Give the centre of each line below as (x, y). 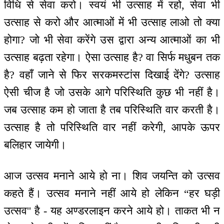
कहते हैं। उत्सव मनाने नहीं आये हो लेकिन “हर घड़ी (112, 193)
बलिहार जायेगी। (35, 144)
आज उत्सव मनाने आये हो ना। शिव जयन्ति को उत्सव (112, 176)
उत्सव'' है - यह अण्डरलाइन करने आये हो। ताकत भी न (112, 211)
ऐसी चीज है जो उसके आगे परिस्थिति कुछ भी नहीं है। (112, 92)
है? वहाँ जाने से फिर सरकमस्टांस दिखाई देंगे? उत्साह (112, 74)
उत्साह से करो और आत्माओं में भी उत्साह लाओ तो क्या (112, 22)
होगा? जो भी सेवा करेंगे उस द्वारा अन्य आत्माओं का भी (112, 39)
